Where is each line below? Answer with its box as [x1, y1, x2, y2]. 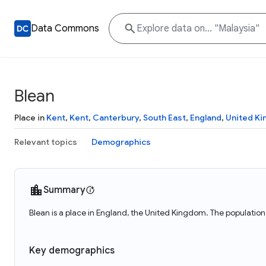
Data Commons [31, 23, 99, 34]
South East [143, 112, 186, 123]
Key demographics [29, 245, 115, 256]
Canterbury [93, 112, 139, 123]
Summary [43, 184, 85, 196]
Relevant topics [14, 137, 77, 147]
